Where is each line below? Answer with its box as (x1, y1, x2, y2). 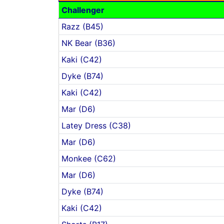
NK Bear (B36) (61, 38, 115, 48)
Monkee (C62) (61, 153, 116, 163)
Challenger (61, 5, 104, 15)
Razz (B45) (61, 21, 103, 31)
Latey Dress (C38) (61, 120, 131, 130)
